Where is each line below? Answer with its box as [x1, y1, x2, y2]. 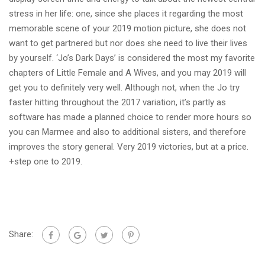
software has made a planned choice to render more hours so [9, 112, 251, 122]
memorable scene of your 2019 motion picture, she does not [9, 23, 246, 34]
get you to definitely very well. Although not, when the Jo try [9, 82, 240, 93]
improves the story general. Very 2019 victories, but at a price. [9, 141, 248, 152]
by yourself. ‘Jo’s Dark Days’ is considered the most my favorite [9, 53, 255, 63]
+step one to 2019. [9, 156, 82, 167]
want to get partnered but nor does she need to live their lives [9, 38, 247, 49]
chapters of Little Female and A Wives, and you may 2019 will [9, 67, 246, 78]
